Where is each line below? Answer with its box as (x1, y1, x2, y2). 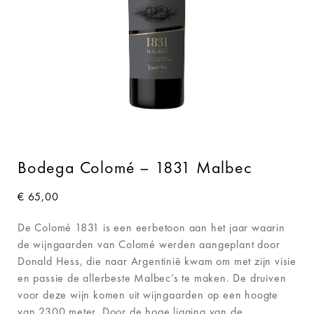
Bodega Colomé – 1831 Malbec (18, 156, 252, 178)
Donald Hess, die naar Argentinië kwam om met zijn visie (18, 254, 296, 268)
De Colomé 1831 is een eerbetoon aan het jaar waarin (18, 220, 285, 235)
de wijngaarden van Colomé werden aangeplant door (18, 237, 280, 252)
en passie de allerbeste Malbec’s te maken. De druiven (18, 271, 287, 285)
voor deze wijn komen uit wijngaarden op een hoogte (18, 287, 278, 302)
